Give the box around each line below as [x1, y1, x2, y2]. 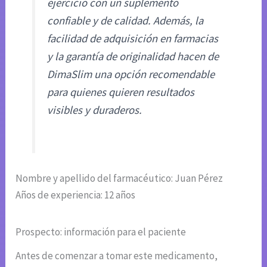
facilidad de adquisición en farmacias [47, 31, 219, 45]
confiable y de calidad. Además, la [47, 13, 204, 27]
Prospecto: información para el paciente [15, 225, 187, 239]
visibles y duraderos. [47, 103, 142, 117]
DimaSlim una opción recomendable [47, 67, 215, 81]
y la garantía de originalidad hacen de [47, 49, 219, 63]
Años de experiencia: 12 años [15, 188, 136, 202]
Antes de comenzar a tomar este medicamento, [15, 249, 218, 263]
